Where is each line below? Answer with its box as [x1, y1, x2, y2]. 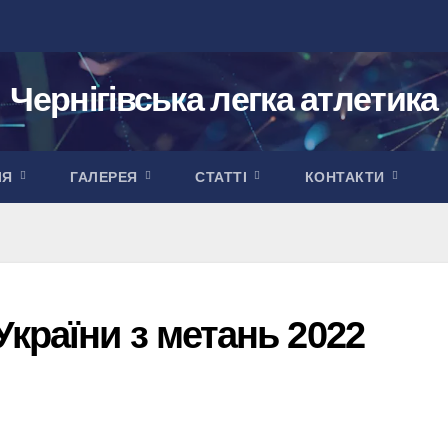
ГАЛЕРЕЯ [70, 169, 143, 185]
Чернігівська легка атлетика [10, 80, 438, 118]
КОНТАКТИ [304, 169, 390, 185]
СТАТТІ [195, 169, 252, 185]
